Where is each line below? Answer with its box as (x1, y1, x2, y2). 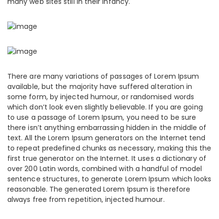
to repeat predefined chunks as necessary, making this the (7, 143, 212, 153)
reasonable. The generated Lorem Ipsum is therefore (7, 184, 190, 194)
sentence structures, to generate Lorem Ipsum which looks (7, 174, 212, 184)
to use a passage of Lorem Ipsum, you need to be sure (7, 112, 197, 122)
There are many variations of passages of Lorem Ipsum (7, 71, 199, 81)
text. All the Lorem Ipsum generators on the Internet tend (7, 133, 206, 143)
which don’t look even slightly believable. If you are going (7, 102, 203, 112)
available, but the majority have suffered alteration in (7, 82, 193, 91)
